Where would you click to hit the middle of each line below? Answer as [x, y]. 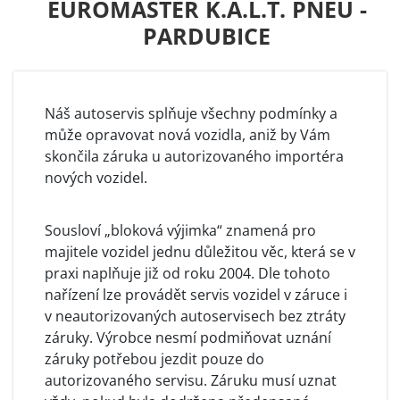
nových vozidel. [96, 177]
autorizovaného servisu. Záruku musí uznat [191, 380]
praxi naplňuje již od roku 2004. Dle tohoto [187, 273]
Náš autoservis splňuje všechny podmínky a [191, 113]
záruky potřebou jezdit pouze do [154, 358]
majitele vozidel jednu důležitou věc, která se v [200, 251]
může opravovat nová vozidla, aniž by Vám [187, 134]
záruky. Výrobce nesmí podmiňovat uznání [188, 337]
